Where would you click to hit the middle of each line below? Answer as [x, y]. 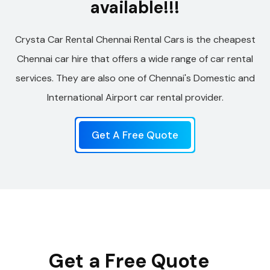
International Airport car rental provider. [135, 98]
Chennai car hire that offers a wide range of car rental [135, 59]
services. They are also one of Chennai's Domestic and [135, 78]
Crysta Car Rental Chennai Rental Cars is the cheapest [135, 40]
